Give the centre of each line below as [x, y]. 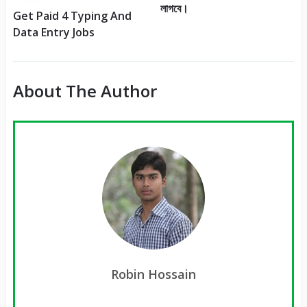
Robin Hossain [153, 274]
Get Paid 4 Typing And [72, 16]
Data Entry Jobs [53, 33]
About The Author [85, 91]
